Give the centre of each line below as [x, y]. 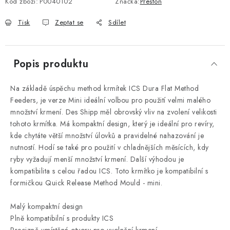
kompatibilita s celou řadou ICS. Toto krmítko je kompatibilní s [109, 171]
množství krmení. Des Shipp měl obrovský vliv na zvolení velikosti [114, 112]
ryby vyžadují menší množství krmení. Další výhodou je [97, 159]
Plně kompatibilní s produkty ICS [62, 218]
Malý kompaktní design [47, 206]
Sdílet [117, 22]
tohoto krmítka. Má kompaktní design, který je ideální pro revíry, [112, 124]
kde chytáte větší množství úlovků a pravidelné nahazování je [107, 136]
